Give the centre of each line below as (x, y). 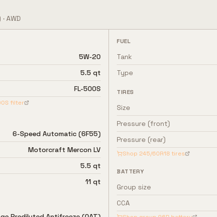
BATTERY (131, 171)
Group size (134, 187)
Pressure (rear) (141, 139)
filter (16, 103)
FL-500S (87, 89)
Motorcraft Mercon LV (64, 150)
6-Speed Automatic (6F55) (57, 134)
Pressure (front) (143, 124)
